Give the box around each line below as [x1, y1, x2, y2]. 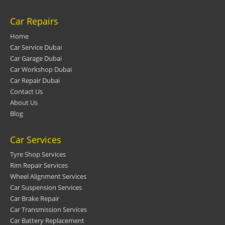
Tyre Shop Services [10, 149, 66, 159]
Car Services [10, 133, 61, 146]
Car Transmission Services [10, 204, 87, 214]
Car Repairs [10, 15, 58, 28]
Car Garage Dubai [10, 53, 62, 63]
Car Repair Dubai [10, 75, 60, 85]
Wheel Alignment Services [10, 171, 86, 181]
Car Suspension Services [10, 182, 82, 192]
